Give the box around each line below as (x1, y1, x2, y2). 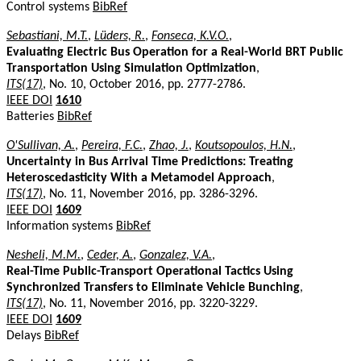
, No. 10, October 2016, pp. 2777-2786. (43, 77, 246, 91)
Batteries (6, 110, 57, 123)
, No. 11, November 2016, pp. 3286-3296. (43, 187, 258, 201)
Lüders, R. (94, 29, 145, 43)
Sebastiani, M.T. (6, 29, 88, 43)
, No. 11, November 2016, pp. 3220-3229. (43, 297, 258, 310)
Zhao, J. (149, 139, 189, 152)
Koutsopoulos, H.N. (195, 139, 293, 152)
